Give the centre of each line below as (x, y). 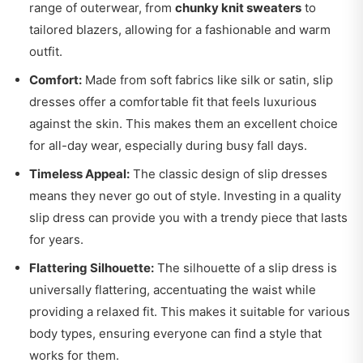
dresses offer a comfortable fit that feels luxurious (173, 101)
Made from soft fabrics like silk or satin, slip (207, 79)
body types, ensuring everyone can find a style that (175, 333)
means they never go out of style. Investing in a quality (185, 195)
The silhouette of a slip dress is (246, 267)
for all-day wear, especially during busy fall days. (168, 145)
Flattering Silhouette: (92, 267)
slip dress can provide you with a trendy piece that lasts (188, 217)
